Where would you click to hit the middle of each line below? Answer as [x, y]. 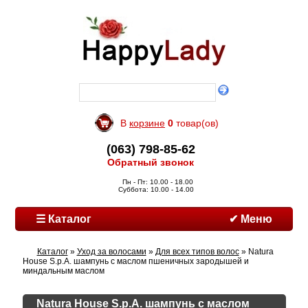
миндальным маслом [63, 271]
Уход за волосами [111, 252]
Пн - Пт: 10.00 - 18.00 [156, 182]
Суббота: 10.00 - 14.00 [156, 189]
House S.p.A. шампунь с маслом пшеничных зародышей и [135, 261]
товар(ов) [196, 123]
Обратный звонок [151, 162]
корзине [147, 123]
